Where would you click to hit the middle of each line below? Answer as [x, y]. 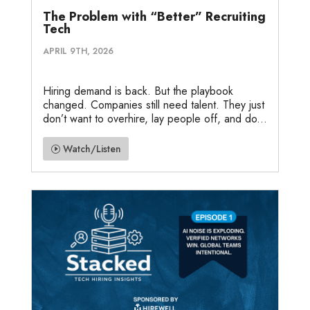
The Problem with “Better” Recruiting [154, 17]
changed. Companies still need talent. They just [153, 105]
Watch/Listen [92, 148]
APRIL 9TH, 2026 [78, 52]
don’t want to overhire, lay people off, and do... [155, 119]
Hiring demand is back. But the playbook [138, 91]
